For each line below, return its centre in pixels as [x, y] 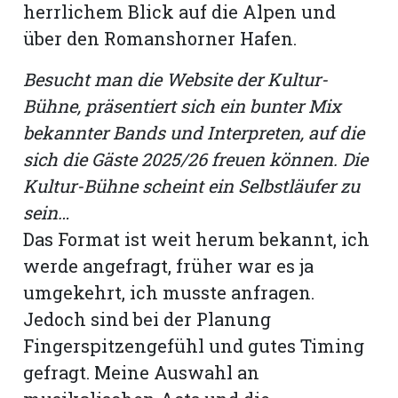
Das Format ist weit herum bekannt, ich [197, 239]
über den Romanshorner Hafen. [160, 38]
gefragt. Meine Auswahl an [142, 372]
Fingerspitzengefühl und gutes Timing [194, 345]
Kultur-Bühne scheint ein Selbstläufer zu [192, 185]
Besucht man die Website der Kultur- [176, 79]
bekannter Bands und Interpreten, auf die [194, 132]
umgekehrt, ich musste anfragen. [169, 292]
